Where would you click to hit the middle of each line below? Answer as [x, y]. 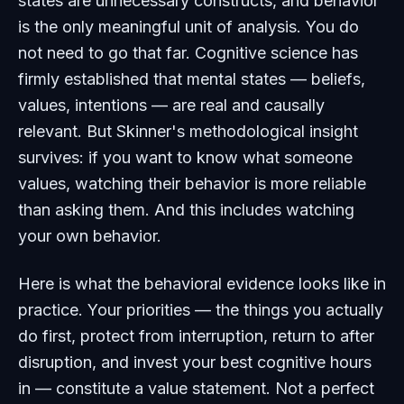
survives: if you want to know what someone [185, 157]
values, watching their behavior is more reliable [192, 184]
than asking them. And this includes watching [186, 210]
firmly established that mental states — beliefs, [192, 79]
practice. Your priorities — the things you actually [201, 310]
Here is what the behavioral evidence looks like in [202, 284]
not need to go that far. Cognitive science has [188, 53]
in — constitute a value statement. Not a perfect [196, 388]
